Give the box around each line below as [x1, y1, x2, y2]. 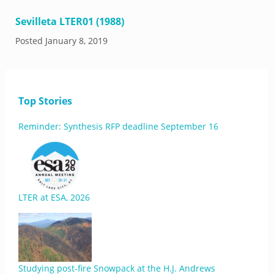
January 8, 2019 [45, 35, 108, 46]
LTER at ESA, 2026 [18, 191, 90, 203]
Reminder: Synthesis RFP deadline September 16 [18, 120, 218, 132]
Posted [15, 35, 45, 46]
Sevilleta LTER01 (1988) [15, 15, 124, 28]
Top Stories [18, 94, 72, 108]
